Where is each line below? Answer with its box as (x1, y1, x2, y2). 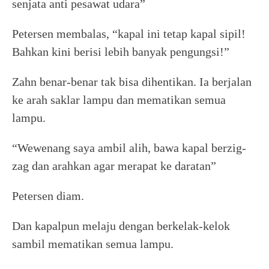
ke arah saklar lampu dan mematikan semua (12, 93, 226, 106)
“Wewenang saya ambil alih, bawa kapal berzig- (12, 141, 246, 154)
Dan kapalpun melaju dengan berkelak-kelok (12, 219, 230, 232)
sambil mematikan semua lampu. (12, 237, 174, 250)
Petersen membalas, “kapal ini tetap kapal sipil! (12, 27, 246, 40)
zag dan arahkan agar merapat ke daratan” (12, 159, 216, 172)
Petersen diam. (12, 189, 84, 202)
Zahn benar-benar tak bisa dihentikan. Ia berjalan (12, 75, 252, 88)
